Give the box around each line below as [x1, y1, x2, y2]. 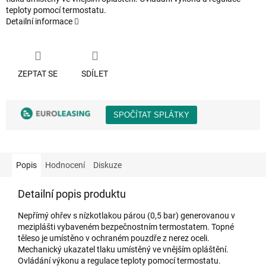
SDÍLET [81, 68, 108, 78]
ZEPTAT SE [18, 68, 58, 78]
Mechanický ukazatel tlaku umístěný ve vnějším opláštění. [18, 244, 229, 254]
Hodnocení [45, 160, 85, 170]
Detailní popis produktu [18, 187, 126, 200]
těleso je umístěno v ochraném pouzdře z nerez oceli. [18, 233, 210, 243]
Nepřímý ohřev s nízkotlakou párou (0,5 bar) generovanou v [18, 210, 235, 220]
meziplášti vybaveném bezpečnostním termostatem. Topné [18, 221, 234, 232]
